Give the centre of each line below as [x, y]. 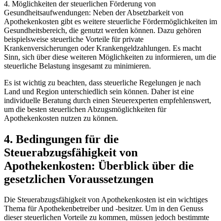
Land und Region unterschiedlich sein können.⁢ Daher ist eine [99, 91]
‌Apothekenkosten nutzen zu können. [61, 118]
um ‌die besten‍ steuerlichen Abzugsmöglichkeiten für [85, 109]
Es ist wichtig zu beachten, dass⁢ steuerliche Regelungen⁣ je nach [102, 82]
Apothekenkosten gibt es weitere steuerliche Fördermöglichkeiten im [110, 21]
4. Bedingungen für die [61, 139]
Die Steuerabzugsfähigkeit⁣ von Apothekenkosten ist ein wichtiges [106, 200]
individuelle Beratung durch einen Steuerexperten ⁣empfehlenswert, [108, 100]
